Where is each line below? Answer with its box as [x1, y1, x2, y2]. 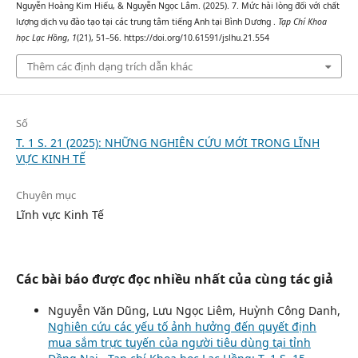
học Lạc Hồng [15, 32, 67, 44]
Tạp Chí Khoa [277, 16, 327, 28]
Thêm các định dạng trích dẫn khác [26, 58, 193, 74]
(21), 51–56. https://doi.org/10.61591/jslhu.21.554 [76, 32, 269, 44]
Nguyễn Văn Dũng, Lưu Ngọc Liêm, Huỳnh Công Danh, [47, 303, 340, 318]
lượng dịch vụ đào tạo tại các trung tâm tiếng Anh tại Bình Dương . [15, 16, 278, 28]
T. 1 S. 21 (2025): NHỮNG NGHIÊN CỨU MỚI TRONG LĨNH [15, 134, 320, 150]
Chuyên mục [15, 187, 76, 202]
